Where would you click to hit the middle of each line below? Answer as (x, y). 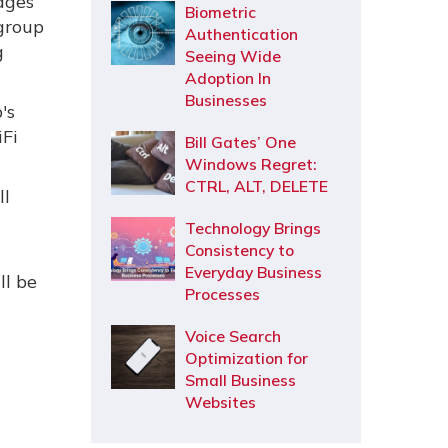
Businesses (226, 100)
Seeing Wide (233, 56)
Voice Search (233, 336)
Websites (220, 402)
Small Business (240, 380)
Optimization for (246, 358)
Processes (222, 294)
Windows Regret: (251, 164)
